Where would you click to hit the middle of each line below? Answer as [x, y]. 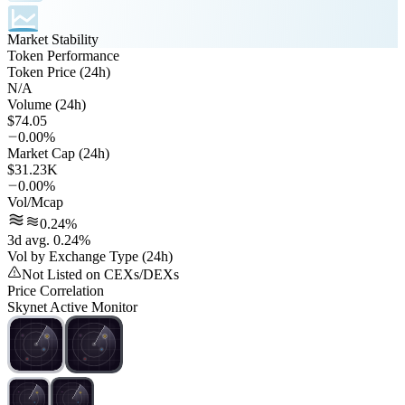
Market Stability [53, 40]
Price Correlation [56, 291]
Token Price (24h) [59, 72]
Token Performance [63, 56]
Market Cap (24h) [58, 154]
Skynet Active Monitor [72, 307]
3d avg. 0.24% [49, 240]
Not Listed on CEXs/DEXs [100, 275]
